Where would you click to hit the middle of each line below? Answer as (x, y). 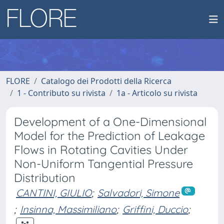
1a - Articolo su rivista (157, 93)
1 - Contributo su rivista (61, 93)
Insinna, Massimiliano (68, 209)
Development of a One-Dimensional (110, 122)
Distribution (45, 178)
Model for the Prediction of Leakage (109, 136)
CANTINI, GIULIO (54, 193)
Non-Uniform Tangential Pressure (103, 164)
